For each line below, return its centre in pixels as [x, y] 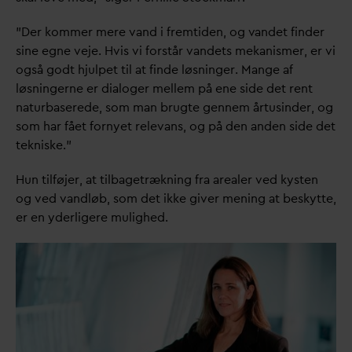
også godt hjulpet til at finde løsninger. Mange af [154, 70]
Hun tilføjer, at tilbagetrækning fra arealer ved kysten [167, 180]
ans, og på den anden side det [249, 126]
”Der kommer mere [72, 32]
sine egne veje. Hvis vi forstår [101, 51]
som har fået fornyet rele [86, 126]
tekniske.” [44, 145]
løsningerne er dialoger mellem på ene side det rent [164, 89]
